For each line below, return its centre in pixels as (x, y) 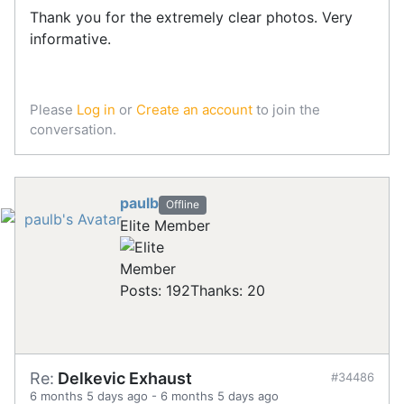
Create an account (194, 110)
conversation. (73, 130)
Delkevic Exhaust (123, 378)
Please (53, 110)
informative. (70, 39)
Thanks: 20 (228, 290)
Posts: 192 (155, 290)
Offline (182, 205)
